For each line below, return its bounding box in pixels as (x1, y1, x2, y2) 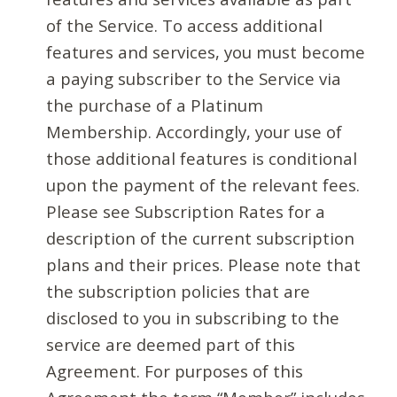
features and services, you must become (46, 41, 366, 64)
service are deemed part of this (46, 333, 296, 356)
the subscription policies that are (46, 280, 311, 303)
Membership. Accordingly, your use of (46, 121, 343, 144)
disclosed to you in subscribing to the (46, 307, 340, 330)
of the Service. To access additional (46, 14, 323, 37)
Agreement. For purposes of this (46, 360, 304, 383)
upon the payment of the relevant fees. (46, 174, 361, 197)
